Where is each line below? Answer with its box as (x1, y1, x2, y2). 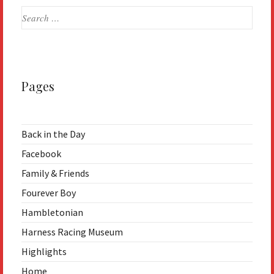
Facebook (21, 147, 61, 160)
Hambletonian (21, 206, 83, 219)
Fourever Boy (21, 187, 76, 199)
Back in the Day (21, 128, 85, 141)
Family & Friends (21, 167, 89, 180)
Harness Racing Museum (21, 226, 123, 239)
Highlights (21, 245, 67, 258)
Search (21, 7, 50, 20)
